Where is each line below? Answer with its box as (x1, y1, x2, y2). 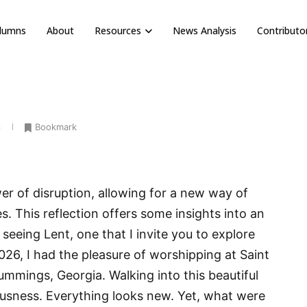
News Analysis (172, 24, 236, 37)
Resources (94, 24, 141, 37)
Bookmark (35, 121, 77, 132)
